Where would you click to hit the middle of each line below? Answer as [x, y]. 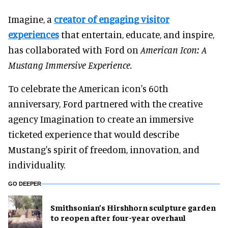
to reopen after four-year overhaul [118, 218]
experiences [34, 34]
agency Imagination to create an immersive [101, 119]
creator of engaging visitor [112, 19]
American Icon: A [174, 49]
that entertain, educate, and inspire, [137, 34]
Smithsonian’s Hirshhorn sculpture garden [133, 207]
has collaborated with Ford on [74, 49]
